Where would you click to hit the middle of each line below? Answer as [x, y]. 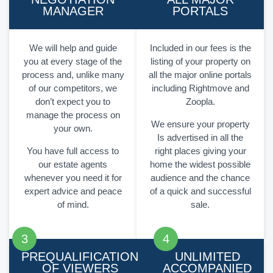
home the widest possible [200, 165]
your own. [73, 129]
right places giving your [200, 151]
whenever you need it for [73, 178]
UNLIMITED [207, 257]
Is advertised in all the [200, 138]
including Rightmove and [200, 88]
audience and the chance [200, 178]
